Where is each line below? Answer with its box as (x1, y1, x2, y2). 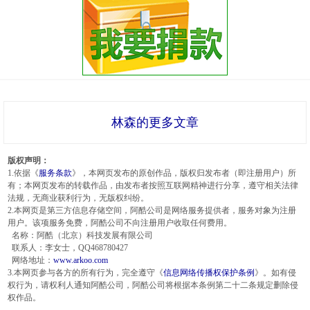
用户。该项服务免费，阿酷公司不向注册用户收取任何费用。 (8, 218, 232, 228)
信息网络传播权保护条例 (163, 268, 255, 277)
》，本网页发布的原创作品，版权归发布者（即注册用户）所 (72, 168, 296, 178)
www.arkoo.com (53, 255, 108, 265)
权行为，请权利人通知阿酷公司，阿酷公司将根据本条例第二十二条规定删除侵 (8, 280, 298, 290)
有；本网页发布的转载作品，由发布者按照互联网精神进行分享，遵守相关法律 (8, 181, 298, 190)
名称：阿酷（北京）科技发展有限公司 (8, 230, 153, 240)
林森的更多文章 (111, 116, 199, 129)
